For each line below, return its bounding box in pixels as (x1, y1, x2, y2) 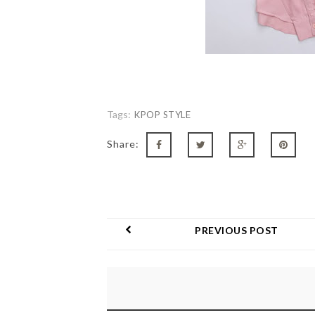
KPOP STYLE (134, 109, 191, 120)
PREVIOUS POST (195, 224, 278, 236)
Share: (107, 138, 139, 150)
